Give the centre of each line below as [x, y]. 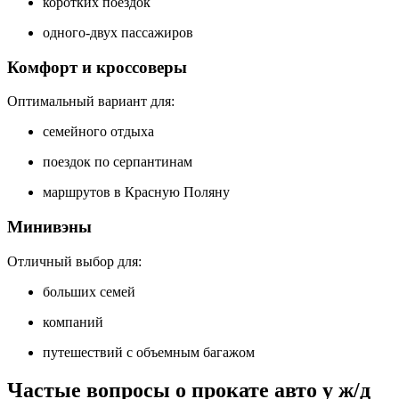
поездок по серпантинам [118, 162]
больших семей [89, 291]
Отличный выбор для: [74, 261]
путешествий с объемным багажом [149, 352]
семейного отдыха [98, 132]
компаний [73, 322]
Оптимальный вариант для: [91, 102]
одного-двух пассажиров [118, 32]
